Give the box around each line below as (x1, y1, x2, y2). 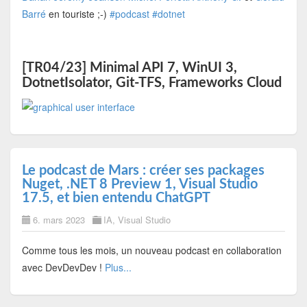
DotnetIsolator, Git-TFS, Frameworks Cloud (21, 76, 282, 90)
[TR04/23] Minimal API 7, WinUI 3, (21, 61, 237, 75)
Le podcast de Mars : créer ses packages (21, 164, 265, 178)
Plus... (104, 260, 132, 275)
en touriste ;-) (45, 7, 110, 21)
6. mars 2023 (32, 213, 85, 227)
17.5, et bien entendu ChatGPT (21, 191, 210, 206)
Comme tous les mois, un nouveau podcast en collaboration (21, 243, 282, 258)
